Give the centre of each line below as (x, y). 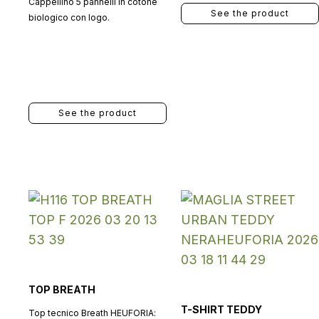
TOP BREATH (62, 289)
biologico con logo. (69, 17)
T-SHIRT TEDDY (221, 309)
